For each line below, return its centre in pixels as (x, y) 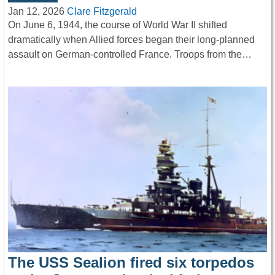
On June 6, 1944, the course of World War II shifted (118, 25)
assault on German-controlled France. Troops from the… (130, 55)
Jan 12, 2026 (36, 12)
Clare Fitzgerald (102, 12)
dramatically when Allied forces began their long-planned (131, 40)
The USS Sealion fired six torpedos (131, 262)
